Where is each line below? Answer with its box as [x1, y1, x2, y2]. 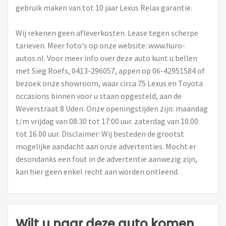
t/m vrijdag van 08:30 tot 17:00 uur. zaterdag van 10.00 [16, 116, 198, 126]
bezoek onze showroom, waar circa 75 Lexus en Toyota [16, 78, 203, 88]
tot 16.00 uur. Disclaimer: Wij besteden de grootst [16, 128, 184, 139]
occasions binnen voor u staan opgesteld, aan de [16, 90, 182, 101]
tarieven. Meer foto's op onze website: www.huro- [16, 40, 185, 50]
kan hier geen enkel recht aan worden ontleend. [16, 166, 179, 177]
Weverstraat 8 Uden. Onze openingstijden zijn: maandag [16, 103, 208, 114]
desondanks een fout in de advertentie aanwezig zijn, [16, 153, 197, 164]
